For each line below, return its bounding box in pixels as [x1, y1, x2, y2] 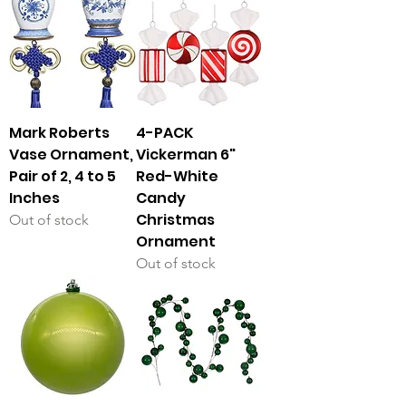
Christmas [136, 209, 215, 231]
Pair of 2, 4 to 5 [9, 166, 116, 188]
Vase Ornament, [9, 144, 133, 166]
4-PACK [136, 122, 193, 144]
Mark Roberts [9, 122, 110, 144]
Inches [9, 188, 60, 209]
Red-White [136, 166, 218, 188]
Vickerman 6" [136, 144, 236, 166]
